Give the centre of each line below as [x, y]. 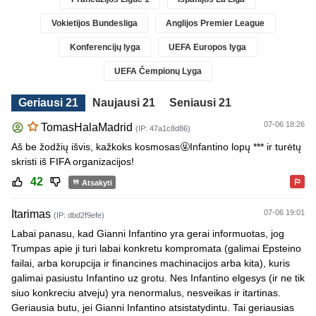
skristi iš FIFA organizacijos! [73, 162]
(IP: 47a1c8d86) [163, 129]
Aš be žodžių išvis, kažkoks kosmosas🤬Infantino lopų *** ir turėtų [156, 147]
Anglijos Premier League [215, 23]
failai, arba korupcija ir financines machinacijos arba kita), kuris [151, 263]
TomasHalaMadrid [87, 128]
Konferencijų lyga [105, 47]
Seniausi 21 [200, 102]
